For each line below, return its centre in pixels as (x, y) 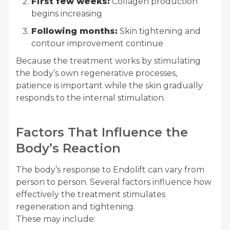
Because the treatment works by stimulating (108, 61)
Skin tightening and (159, 31)
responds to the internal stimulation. (91, 98)
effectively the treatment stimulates (91, 195)
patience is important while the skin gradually (109, 86)
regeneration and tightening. (75, 207)
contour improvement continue (97, 44)
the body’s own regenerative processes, (97, 73)
